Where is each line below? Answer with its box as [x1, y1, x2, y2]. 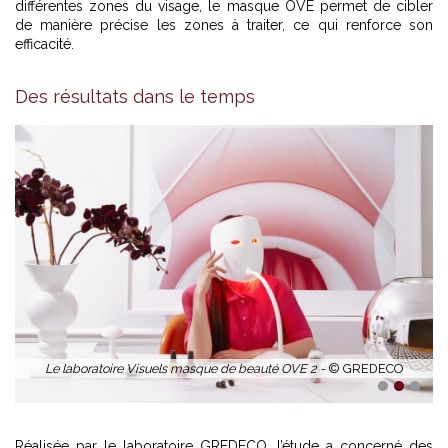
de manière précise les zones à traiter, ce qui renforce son [15, 16, 433, 33]
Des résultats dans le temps [15, 85, 255, 107]
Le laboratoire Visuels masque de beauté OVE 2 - [45, 361, 328, 377]
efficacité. [15, 35, 74, 52]
